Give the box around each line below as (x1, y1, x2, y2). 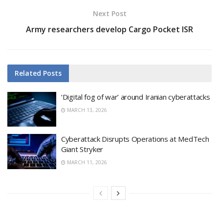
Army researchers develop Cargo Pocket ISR (26, 23, 193, 35)
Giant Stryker (61, 144, 104, 154)
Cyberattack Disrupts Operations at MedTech (61, 134, 209, 144)
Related (15, 68, 41, 78)
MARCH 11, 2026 (66, 159, 107, 166)
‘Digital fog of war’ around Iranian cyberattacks (61, 91, 210, 102)
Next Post (92, 8, 127, 18)
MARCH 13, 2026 (66, 106, 107, 113)
